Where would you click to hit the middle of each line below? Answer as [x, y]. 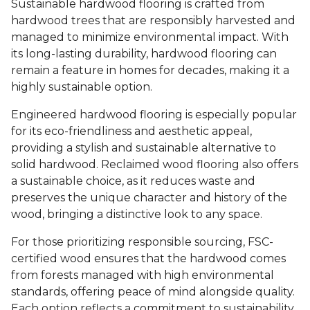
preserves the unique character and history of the [149, 198]
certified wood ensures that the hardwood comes [148, 259]
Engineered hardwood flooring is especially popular [154, 115]
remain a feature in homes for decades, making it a [150, 71]
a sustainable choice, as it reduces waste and [133, 181]
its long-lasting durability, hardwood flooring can [144, 54]
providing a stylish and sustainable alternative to [144, 148]
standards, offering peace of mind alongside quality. [153, 292]
